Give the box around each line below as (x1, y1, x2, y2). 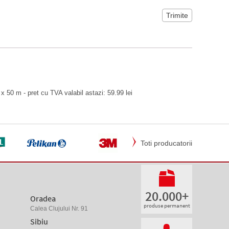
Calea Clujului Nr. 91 (30, 205, 88, 212)
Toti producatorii (141, 139, 192, 147)
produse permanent (143, 202, 190, 209)
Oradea (30, 193, 56, 203)
